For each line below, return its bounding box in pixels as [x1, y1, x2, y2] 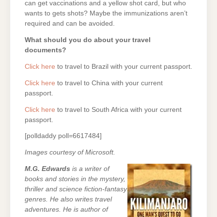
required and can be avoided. [25, 20, 115, 28]
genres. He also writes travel [25, 196, 112, 203]
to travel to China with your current [55, 79, 163, 87]
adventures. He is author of [25, 206, 108, 213]
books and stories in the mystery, [25, 175, 125, 183]
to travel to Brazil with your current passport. [55, 63, 192, 71]
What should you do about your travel [25, 36, 151, 44]
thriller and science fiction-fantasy [25, 186, 127, 193]
